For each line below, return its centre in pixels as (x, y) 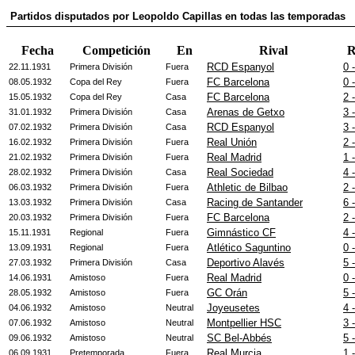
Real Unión (232, 142)
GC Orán (227, 293)
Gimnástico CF (241, 233)
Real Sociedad (240, 172)
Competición (116, 50)
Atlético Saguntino (249, 248)
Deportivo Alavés (246, 263)
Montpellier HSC (244, 323)
